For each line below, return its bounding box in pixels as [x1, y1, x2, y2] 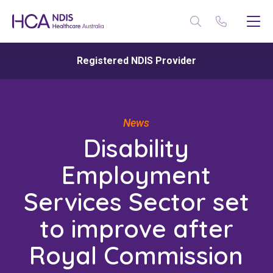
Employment [62, 160, 211, 190]
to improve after [39, 213, 233, 244]
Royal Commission [29, 240, 244, 271]
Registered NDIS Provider [77, 55, 196, 66]
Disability [83, 133, 190, 163]
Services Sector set [23, 186, 249, 217]
